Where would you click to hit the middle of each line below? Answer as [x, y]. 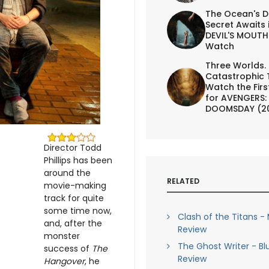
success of [68, 248]
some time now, [78, 210]
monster [62, 236]
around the [67, 173]
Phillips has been [78, 160]
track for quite [74, 198]
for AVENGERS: [236, 98]
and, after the [73, 223]
